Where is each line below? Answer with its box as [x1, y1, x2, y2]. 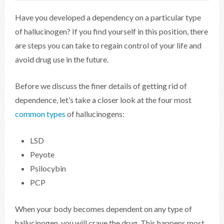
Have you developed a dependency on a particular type [15, 12, 201, 22]
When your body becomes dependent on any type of [15, 204, 192, 213]
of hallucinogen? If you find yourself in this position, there [15, 26, 208, 36]
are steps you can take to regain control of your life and [15, 40, 201, 50]
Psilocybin [30, 163, 66, 173]
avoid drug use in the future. [15, 54, 108, 64]
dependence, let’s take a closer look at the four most [15, 95, 191, 104]
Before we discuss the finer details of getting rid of [15, 81, 187, 90]
